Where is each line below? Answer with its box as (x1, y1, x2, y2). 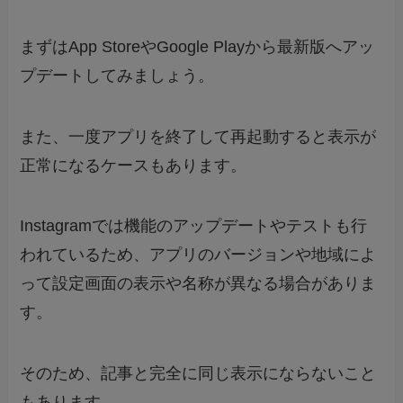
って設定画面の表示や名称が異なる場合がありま (20, 274, 377, 293)
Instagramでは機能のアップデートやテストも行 (20, 217, 368, 236)
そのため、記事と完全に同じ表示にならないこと (20, 364, 377, 383)
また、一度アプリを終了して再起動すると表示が (20, 127, 377, 146)
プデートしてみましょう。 (20, 66, 215, 85)
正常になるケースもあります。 (20, 156, 247, 175)
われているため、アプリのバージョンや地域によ (20, 246, 377, 264)
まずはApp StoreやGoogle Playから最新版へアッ (20, 37, 375, 56)
